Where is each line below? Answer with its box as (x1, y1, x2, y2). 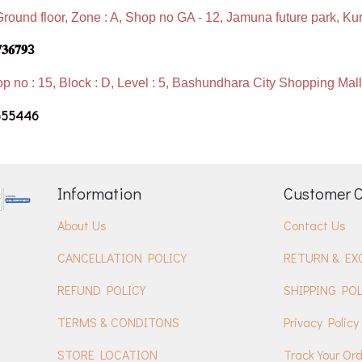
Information (57, 183, 141, 204)
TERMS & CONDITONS (57, 314, 179, 330)
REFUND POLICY (57, 281, 145, 298)
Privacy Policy (284, 314, 359, 330)
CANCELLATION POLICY (57, 249, 187, 266)
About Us (57, 217, 107, 234)
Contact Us (284, 217, 346, 234)
